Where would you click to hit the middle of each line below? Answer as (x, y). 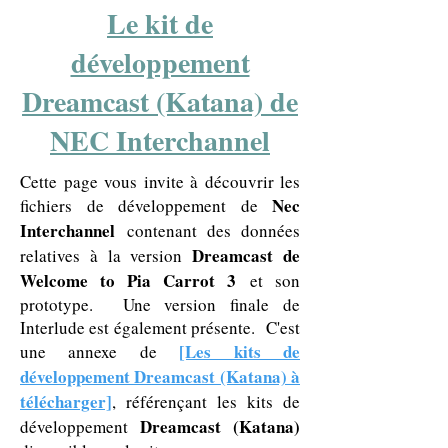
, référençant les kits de (206, 401)
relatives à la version (106, 255)
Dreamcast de (246, 255)
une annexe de (100, 351)
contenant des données (207, 230)
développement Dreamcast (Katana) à (160, 376)
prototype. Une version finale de (160, 304)
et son (268, 280)
